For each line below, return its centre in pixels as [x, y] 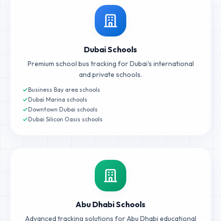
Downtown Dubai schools [63, 109]
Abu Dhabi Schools [110, 204]
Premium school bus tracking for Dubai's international [110, 64]
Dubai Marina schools [58, 99]
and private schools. [110, 74]
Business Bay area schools [64, 90]
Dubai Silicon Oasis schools [65, 119]
